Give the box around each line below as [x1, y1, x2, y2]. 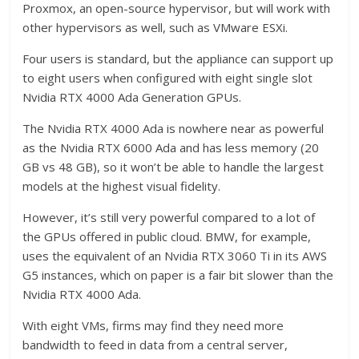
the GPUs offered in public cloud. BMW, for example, [22, 228, 312, 244]
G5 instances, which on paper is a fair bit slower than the [22, 266, 334, 283]
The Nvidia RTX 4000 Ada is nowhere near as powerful [22, 119, 325, 136]
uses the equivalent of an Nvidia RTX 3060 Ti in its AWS [22, 247, 328, 264]
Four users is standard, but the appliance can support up [22, 50, 334, 67]
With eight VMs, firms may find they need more [22, 317, 284, 333]
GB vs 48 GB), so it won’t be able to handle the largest [22, 158, 325, 175]
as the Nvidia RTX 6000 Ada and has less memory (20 [22, 139, 320, 155]
